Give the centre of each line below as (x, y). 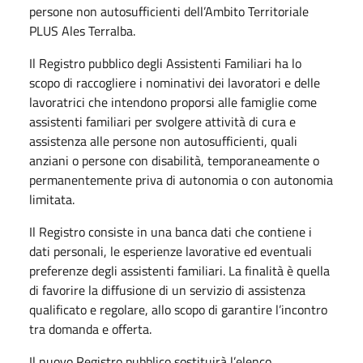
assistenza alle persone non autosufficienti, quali (163, 141)
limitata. (52, 199)
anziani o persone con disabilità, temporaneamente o (174, 160)
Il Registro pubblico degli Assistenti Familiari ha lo (165, 63)
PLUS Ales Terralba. (82, 30)
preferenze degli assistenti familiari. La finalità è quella (179, 270)
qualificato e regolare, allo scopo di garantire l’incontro (178, 309)
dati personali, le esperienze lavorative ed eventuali (171, 251)
